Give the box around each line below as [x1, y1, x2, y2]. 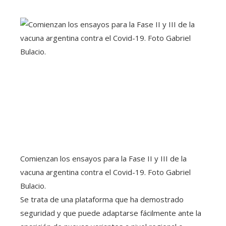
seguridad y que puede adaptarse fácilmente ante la [20, 208, 201, 218]
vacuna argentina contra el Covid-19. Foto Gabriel [20, 167, 191, 178]
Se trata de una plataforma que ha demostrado [20, 194, 184, 205]
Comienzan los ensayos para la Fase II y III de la [20, 153, 187, 164]
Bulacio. [20, 181, 46, 191]
